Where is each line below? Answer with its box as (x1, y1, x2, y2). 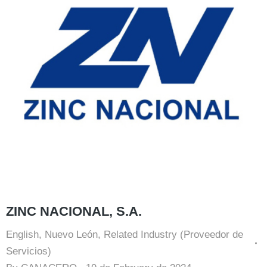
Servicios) (6, 246, 51, 257)
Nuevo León (45, 229, 98, 240)
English (6, 229, 39, 240)
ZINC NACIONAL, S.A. (6, 204, 142, 219)
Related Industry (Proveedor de (104, 229, 243, 240)
